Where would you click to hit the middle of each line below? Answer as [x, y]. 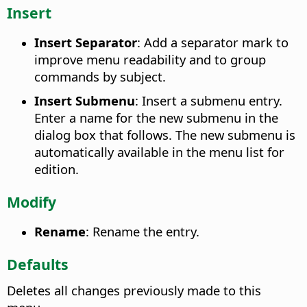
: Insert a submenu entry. [209, 100]
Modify [32, 201]
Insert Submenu [85, 100]
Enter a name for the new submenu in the [156, 117]
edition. [57, 169]
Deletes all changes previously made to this [134, 290]
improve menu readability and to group [150, 59]
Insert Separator [86, 42]
